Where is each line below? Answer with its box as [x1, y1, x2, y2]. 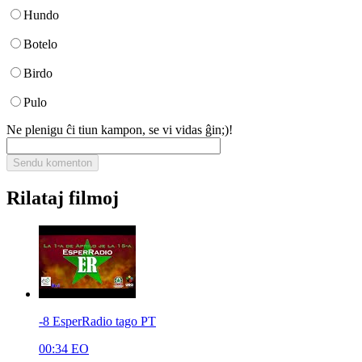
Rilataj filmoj [6, 187, 119, 208]
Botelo [23, 36, 57, 51]
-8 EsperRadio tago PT [39, 314, 156, 328]
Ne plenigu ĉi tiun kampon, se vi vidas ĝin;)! [6, 122, 233, 137]
